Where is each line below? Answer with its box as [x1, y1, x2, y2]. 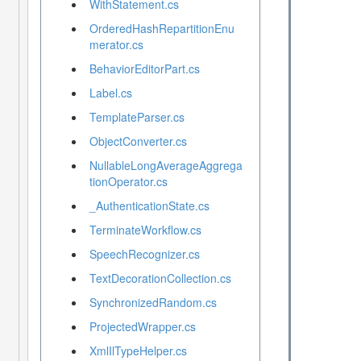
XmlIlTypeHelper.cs [89, 342, 187, 359]
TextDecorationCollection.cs [89, 270, 231, 287]
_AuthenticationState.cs [89, 197, 210, 214]
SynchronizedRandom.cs [89, 294, 217, 311]
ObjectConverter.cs [89, 133, 187, 150]
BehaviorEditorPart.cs [89, 60, 200, 77]
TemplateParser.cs [89, 109, 185, 126]
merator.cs [89, 36, 143, 53]
